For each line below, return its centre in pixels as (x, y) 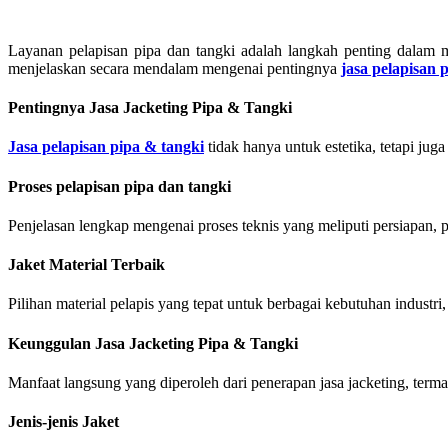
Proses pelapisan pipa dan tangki (119, 186)
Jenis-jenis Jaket (63, 422)
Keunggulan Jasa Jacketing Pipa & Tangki (153, 343)
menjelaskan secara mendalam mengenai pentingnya (174, 68)
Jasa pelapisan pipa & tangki (106, 147)
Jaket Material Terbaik (86, 265)
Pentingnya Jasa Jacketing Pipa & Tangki (150, 108)
